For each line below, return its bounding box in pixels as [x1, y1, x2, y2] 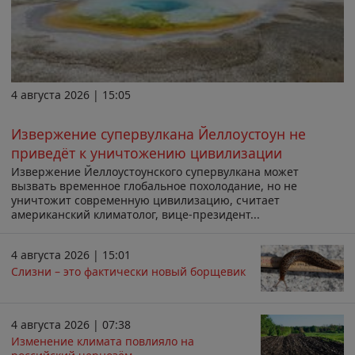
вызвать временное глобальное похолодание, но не [11, 178, 297, 194]
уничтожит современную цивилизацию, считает [11, 193, 280, 208]
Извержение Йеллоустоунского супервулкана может [11, 164, 299, 180]
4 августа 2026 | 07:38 [11, 316, 131, 332]
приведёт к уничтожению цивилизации [11, 143, 282, 162]
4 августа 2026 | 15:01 [11, 246, 131, 262]
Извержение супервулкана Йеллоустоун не [11, 124, 306, 143]
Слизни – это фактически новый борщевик [11, 264, 246, 280]
